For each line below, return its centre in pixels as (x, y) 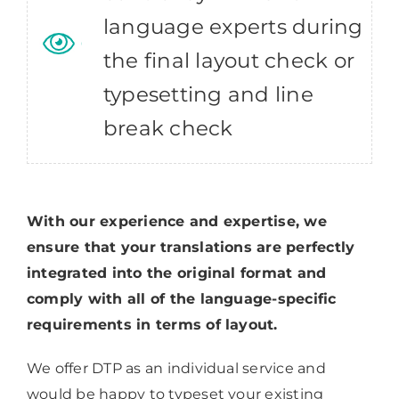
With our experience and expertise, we (176, 222)
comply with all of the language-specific (181, 299)
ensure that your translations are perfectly (191, 248)
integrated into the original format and (176, 273)
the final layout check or (228, 61)
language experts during (233, 27)
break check (168, 129)
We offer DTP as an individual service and (176, 369)
